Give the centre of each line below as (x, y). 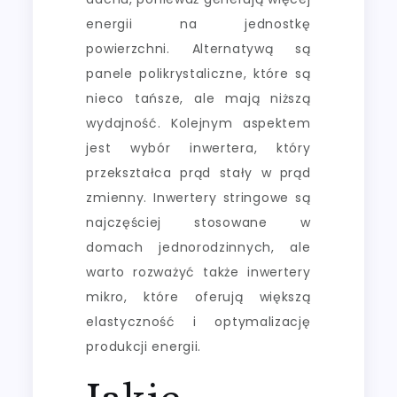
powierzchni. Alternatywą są (198, 48)
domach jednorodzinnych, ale (198, 247)
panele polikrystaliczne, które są (198, 73)
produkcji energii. (144, 346)
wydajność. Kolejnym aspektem (198, 123)
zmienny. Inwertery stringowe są (198, 197)
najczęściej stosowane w (198, 222)
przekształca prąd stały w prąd (198, 172)
